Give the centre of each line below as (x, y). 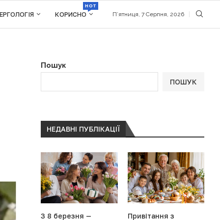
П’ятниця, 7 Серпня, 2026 (148, 14)
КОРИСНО (71, 14)
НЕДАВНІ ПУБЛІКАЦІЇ (83, 129)
